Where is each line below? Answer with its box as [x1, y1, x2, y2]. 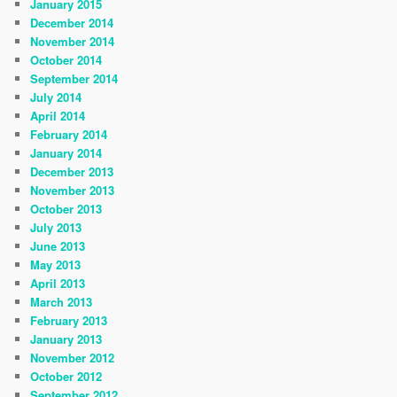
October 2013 [30, 199, 103, 217]
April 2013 [30, 274, 86, 292]
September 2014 [30, 69, 119, 87]
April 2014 [30, 106, 86, 124]
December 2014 [30, 13, 114, 31]
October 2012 [30, 367, 103, 385]
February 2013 [30, 311, 108, 329]
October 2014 [30, 51, 103, 68]
